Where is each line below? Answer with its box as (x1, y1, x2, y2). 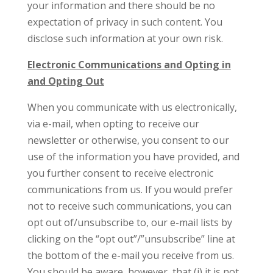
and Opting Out (27, 74, 104, 88)
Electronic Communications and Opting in (27, 58, 231, 71)
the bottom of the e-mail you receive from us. (27, 249, 234, 262)
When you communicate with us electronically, (27, 101, 237, 114)
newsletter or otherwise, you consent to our (27, 133, 229, 147)
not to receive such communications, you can (27, 199, 232, 213)
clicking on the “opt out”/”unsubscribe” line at (27, 232, 235, 246)
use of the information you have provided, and (27, 150, 239, 163)
